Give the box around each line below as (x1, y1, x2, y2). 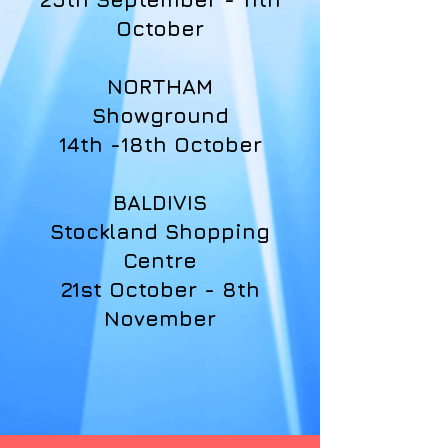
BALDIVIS (113, 190, 207, 215)
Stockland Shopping (50, 219, 270, 244)
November (104, 306, 216, 331)
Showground (91, 103, 229, 128)
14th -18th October (58, 132, 262, 157)
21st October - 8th (60, 277, 260, 302)
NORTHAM (107, 74, 213, 99)
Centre (123, 248, 197, 273)
